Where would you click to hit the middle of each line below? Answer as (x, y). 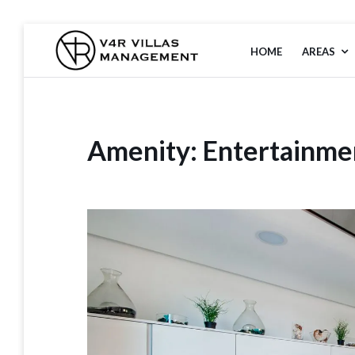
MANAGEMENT (127, 84)
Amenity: (145, 151)
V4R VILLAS (110, 61)
